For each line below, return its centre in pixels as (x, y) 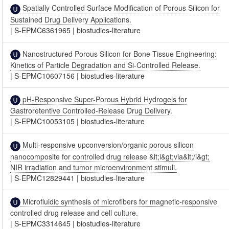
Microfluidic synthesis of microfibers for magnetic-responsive (119, 201)
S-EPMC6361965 (43, 30)
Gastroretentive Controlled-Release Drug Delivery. (91, 111)
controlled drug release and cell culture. (74, 212)
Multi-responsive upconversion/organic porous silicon (107, 145)
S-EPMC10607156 (45, 75)
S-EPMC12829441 (45, 178)
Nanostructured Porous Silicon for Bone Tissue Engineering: (119, 53)
